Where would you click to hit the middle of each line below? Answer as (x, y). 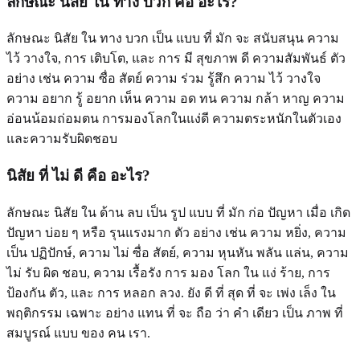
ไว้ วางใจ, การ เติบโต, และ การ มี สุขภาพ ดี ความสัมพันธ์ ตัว (176, 59)
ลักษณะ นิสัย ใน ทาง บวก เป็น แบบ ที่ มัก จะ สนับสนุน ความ (173, 39)
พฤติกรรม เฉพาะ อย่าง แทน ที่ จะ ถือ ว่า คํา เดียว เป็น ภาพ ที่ (175, 313)
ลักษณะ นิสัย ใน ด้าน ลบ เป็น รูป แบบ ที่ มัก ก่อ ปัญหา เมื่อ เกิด (178, 212)
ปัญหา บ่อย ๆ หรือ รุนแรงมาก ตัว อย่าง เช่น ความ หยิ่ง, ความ (176, 232)
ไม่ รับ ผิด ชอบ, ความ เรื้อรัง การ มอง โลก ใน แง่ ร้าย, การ (168, 272)
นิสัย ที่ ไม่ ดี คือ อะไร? (78, 176)
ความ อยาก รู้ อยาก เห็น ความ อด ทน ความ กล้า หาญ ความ (176, 99)
